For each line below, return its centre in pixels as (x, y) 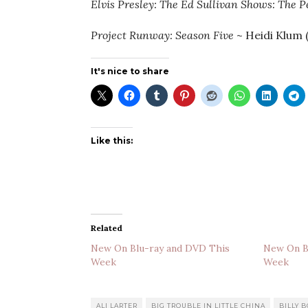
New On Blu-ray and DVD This (160, 248)
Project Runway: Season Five (162, 35)
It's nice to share (130, 71)
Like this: (112, 141)
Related (107, 228)
